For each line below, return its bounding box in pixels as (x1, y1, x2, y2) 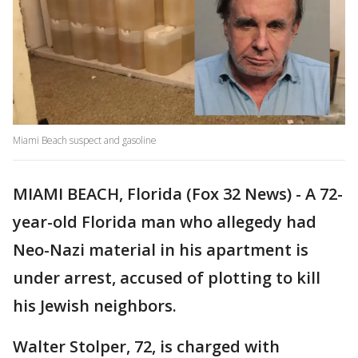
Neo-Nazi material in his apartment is (13, 239, 308, 261)
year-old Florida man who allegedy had (13, 211, 316, 233)
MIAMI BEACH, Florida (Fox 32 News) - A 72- (13, 183, 343, 205)
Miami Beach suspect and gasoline (13, 133, 157, 148)
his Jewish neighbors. (13, 295, 177, 317)
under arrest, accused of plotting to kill (13, 267, 320, 289)
